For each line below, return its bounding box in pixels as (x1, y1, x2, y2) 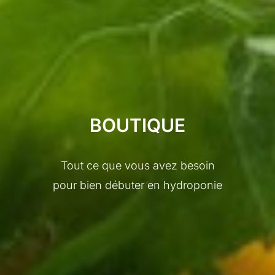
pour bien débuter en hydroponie (53, 178, 222, 192)
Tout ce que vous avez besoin (60, 158, 215, 172)
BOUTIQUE (90, 114, 185, 136)
